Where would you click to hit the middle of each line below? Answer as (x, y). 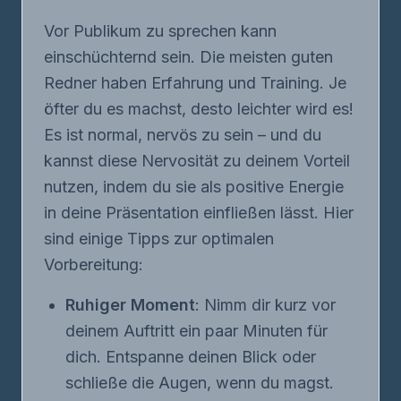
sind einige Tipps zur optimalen (159, 239)
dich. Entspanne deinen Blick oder (191, 357)
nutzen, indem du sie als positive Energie (194, 187)
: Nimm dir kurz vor (265, 305)
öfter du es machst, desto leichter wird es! (199, 109)
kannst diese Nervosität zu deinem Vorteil (197, 161)
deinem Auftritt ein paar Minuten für (196, 331)
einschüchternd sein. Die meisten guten (188, 57)
